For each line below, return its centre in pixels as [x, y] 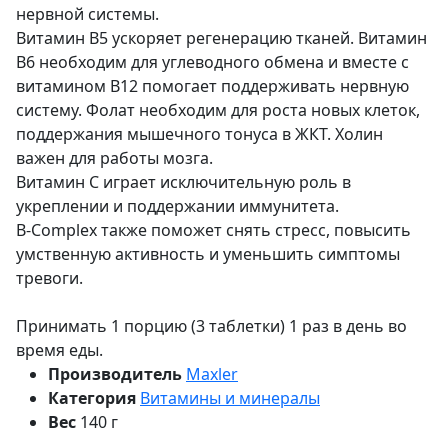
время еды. [59, 349]
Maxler [212, 373]
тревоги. [49, 277]
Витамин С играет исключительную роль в [183, 181]
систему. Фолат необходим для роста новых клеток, [218, 109]
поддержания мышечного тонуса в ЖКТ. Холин [199, 133]
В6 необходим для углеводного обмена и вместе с [212, 61]
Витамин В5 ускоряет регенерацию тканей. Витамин [221, 37]
